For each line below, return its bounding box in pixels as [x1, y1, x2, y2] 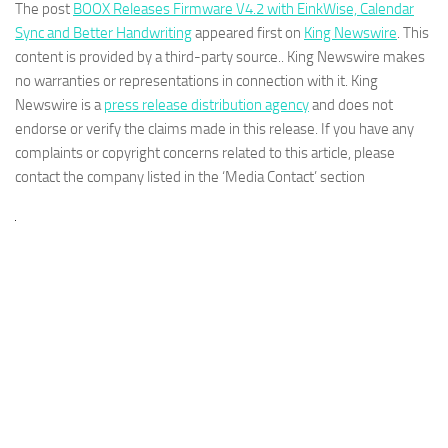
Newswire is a [15, 95, 104, 114]
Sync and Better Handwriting [15, 23, 192, 42]
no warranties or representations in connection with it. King [15, 71, 378, 90]
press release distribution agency [104, 95, 309, 114]
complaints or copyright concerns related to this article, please [15, 143, 395, 162]
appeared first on [192, 23, 304, 42]
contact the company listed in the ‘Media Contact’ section [15, 167, 365, 186]
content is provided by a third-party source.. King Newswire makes [15, 47, 425, 66]
